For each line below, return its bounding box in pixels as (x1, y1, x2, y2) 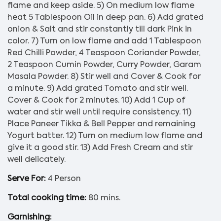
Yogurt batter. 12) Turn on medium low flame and (7, 132, 202, 141)
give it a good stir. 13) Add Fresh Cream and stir (7, 144, 193, 152)
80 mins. (88, 194, 120, 203)
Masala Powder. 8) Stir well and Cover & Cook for (7, 73, 201, 81)
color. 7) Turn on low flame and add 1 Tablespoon (7, 37, 201, 46)
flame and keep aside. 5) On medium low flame (7, 2, 194, 10)
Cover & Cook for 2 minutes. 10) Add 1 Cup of (7, 97, 185, 105)
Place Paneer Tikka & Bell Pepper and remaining (7, 120, 195, 129)
